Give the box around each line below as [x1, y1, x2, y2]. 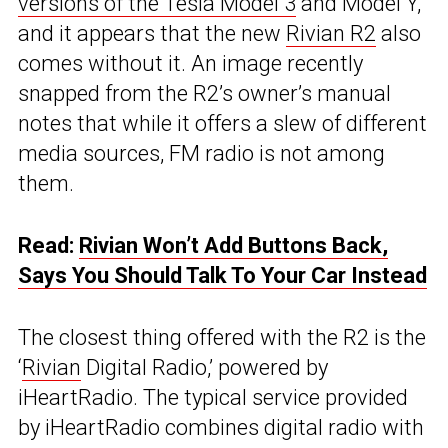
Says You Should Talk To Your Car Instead [18, 263, 427, 289]
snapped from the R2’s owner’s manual [18, 81, 391, 107]
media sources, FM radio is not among [18, 141, 385, 167]
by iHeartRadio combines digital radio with [18, 415, 424, 441]
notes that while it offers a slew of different [18, 111, 427, 137]
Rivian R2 [286, 21, 376, 47]
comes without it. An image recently [18, 51, 363, 77]
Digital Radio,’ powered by [81, 355, 328, 381]
